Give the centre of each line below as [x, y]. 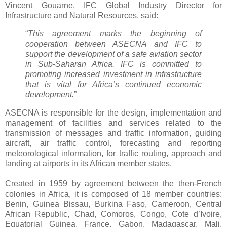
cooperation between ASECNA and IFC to [113, 44]
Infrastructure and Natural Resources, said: [82, 16]
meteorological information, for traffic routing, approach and [113, 153]
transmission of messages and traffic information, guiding [113, 133]
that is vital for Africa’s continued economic [113, 84]
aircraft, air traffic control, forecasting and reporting [113, 143]
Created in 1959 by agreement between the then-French [113, 183]
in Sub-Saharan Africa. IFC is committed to [113, 64]
